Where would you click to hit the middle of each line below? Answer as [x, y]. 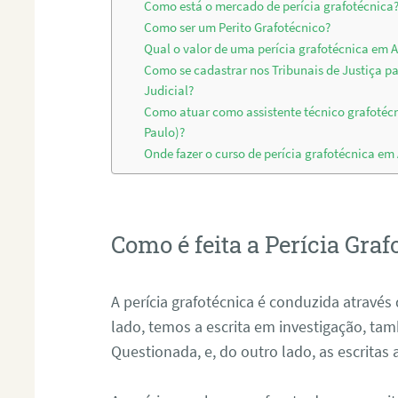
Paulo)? [165, 133]
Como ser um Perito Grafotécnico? [238, 28]
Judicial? [169, 91]
